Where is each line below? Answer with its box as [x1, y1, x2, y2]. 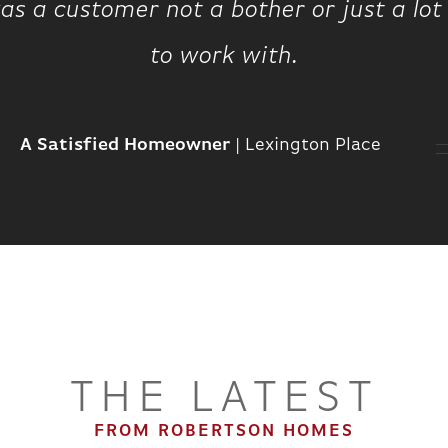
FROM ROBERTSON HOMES [93, 423, 355, 440]
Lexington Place [244, 136, 381, 155]
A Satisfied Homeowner [19, 136, 230, 155]
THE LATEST [70, 376, 378, 423]
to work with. [149, 44, 299, 69]
